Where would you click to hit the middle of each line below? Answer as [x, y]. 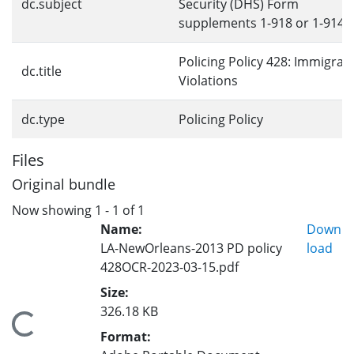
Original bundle [64, 184]
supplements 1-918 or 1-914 [262, 23]
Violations [208, 81]
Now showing [53, 210]
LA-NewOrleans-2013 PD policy [191, 248]
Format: [126, 336]
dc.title [41, 71]
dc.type [43, 119]
